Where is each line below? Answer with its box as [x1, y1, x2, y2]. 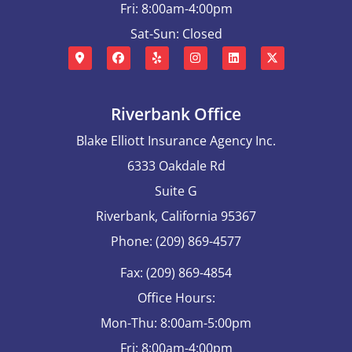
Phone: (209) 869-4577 [111, 233, 241, 251]
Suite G [155, 182, 197, 200]
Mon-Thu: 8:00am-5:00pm [101, 314, 251, 332]
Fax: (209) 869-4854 [120, 264, 232, 282]
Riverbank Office [111, 103, 241, 126]
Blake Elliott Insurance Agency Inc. [76, 132, 276, 150]
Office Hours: [137, 289, 215, 307]
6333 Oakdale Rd [126, 157, 225, 175]
